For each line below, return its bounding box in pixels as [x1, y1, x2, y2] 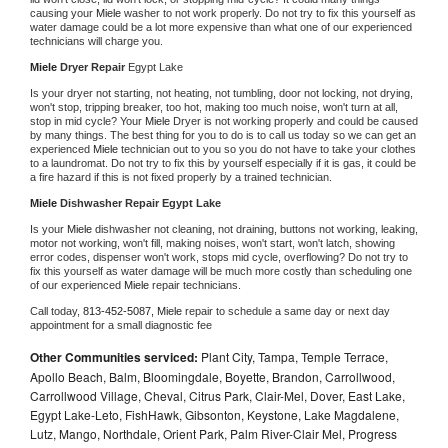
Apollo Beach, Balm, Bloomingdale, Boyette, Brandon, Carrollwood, [30, 367, 395, 385]
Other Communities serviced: [30, 347, 198, 366]
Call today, [30, 304, 83, 317]
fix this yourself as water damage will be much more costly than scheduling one [30, 264, 412, 277]
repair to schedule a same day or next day [185, 304, 390, 317]
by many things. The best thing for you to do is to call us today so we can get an [30, 128, 416, 141]
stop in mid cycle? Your [30, 114, 145, 127]
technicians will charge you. [30, 34, 163, 47]
